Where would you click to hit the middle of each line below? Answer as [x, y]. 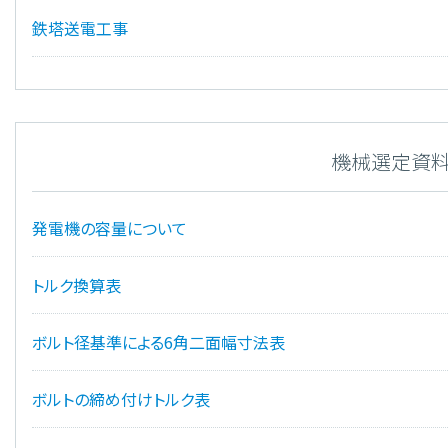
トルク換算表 [76, 285]
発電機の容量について [109, 228]
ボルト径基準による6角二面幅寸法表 [158, 342]
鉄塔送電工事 [80, 28]
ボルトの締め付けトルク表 [121, 399]
